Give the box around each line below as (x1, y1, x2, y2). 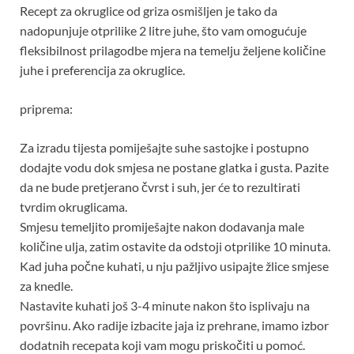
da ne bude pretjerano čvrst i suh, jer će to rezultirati (20, 179, 300, 195)
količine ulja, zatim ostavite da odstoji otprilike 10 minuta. (20, 239, 330, 254)
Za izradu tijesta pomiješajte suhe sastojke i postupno (20, 140, 309, 156)
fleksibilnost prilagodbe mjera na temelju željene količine (20, 43, 326, 58)
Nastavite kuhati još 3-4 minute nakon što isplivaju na (20, 298, 310, 314)
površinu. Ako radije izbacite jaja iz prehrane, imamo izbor (20, 318, 329, 333)
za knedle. (20, 278, 73, 294)
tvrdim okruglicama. (20, 199, 127, 215)
